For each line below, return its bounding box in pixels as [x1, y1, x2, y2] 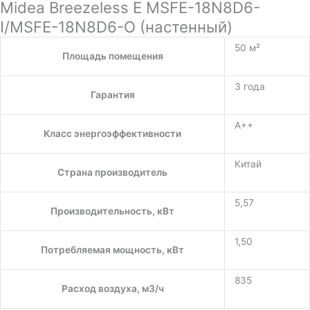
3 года [234, 81, 265, 93]
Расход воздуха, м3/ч [61, 283, 164, 295]
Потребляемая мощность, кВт [41, 244, 184, 256]
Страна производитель [57, 167, 167, 179]
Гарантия [90, 89, 135, 101]
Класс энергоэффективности [44, 128, 181, 140]
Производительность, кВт [51, 206, 174, 217]
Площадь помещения [62, 51, 163, 62]
